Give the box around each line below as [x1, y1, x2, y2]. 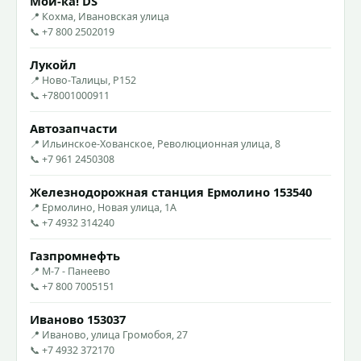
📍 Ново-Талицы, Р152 [30, 73, 136, 87]
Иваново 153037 [30, 310, 126, 327]
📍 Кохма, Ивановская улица [30, 9, 169, 23]
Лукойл [30, 56, 77, 73]
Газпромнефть [30, 247, 120, 263]
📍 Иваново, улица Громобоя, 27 [30, 327, 188, 342]
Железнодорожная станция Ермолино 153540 [30, 183, 312, 200]
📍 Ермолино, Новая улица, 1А [30, 200, 176, 214]
